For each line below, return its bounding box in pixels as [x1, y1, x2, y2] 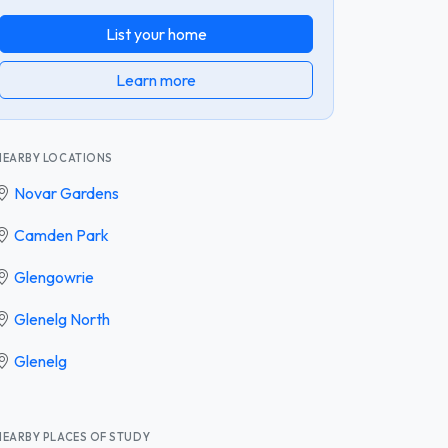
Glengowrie [14, 266, 94, 287]
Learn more [116, 69, 196, 90]
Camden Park [14, 224, 109, 245]
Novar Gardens [14, 182, 119, 203]
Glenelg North [14, 308, 110, 329]
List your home [105, 23, 207, 44]
